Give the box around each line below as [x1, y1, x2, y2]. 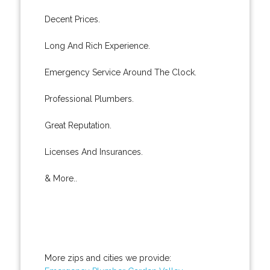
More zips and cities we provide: [44, 253, 171, 263]
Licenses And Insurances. [44, 146, 143, 157]
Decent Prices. [44, 14, 100, 24]
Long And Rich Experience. [44, 40, 150, 51]
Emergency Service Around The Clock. [44, 67, 196, 77]
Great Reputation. [44, 120, 111, 130]
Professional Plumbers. [44, 93, 134, 104]
